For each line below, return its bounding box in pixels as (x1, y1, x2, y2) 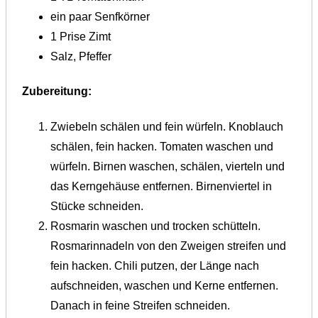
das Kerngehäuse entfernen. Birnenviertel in (50, 180, 272, 192)
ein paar (50, 11, 92, 23)
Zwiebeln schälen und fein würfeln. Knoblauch (50, 120, 283, 133)
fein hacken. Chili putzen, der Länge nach (50, 259, 259, 272)
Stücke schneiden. (50, 199, 143, 212)
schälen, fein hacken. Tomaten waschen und (50, 140, 273, 153)
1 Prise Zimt (50, 31, 111, 43)
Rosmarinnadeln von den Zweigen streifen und (50, 239, 286, 252)
